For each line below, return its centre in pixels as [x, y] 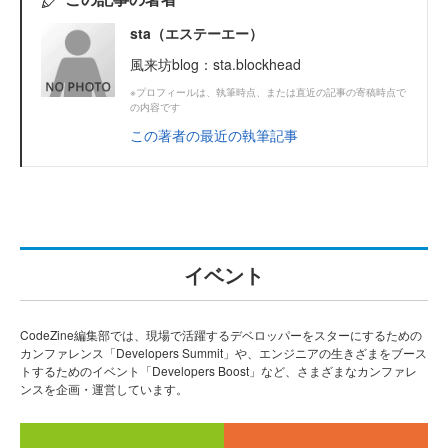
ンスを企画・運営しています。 [104, 388]
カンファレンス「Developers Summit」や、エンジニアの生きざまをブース [223, 352]
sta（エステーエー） [196, 32]
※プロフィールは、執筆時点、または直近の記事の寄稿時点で [268, 91]
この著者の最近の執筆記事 [214, 134]
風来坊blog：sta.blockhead [215, 63]
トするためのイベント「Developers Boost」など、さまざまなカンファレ [218, 370]
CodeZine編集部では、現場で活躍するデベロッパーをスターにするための [221, 334]
